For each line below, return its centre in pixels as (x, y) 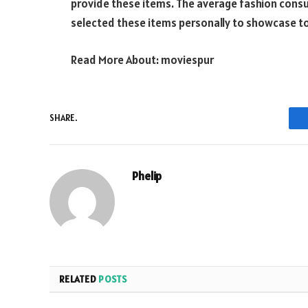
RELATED (79, 279)
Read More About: (116, 59)
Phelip (147, 176)
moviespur (187, 59)
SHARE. (63, 118)
